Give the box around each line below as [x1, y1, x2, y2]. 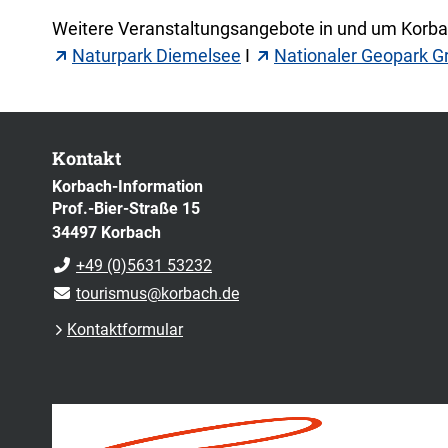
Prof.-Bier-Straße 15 [52, 199, 200, 219]
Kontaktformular [67, 320, 183, 340]
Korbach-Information [52, 177, 203, 197]
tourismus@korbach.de [76, 284, 239, 304]
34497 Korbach [52, 223, 161, 243]
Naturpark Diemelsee [72, 44, 241, 66]
